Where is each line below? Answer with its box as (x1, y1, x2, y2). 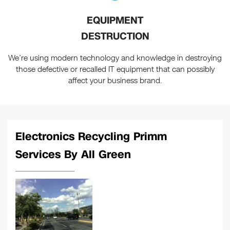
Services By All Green (15, 147, 131, 163)
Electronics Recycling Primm (15, 129, 167, 145)
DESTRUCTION (81, 29, 149, 44)
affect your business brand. (68, 75, 162, 86)
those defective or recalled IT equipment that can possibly (15, 64, 215, 75)
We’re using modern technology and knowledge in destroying (8, 53, 222, 64)
